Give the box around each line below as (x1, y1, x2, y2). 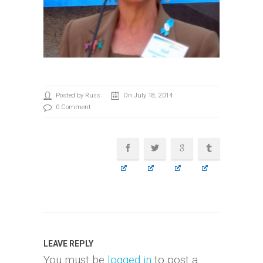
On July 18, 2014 (123, 92, 173, 99)
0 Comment (56, 103, 91, 111)
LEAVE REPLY (43, 239, 93, 248)
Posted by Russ (56, 92, 100, 99)
